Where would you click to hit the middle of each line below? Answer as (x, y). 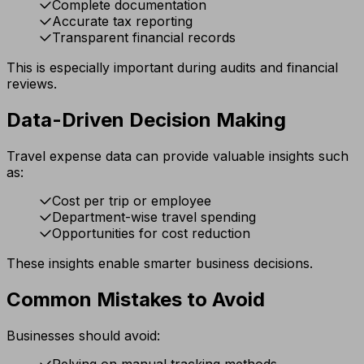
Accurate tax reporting (122, 22)
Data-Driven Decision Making (146, 120)
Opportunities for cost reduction (151, 234)
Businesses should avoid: (83, 335)
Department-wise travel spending (154, 217)
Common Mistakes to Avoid (136, 300)
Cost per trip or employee (132, 201)
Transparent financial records (144, 38)
